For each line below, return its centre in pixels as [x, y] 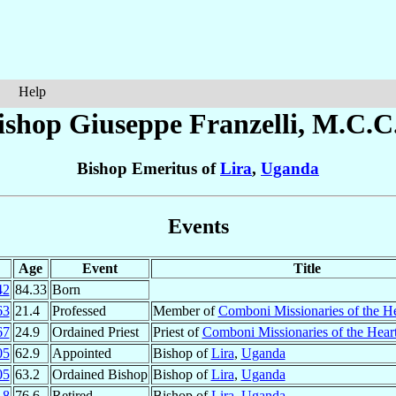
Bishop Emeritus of [148, 169]
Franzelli [243, 124]
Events [198, 227]
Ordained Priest [95, 331]
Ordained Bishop [99, 374]
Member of [185, 310]
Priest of [177, 331]
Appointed [81, 353]
